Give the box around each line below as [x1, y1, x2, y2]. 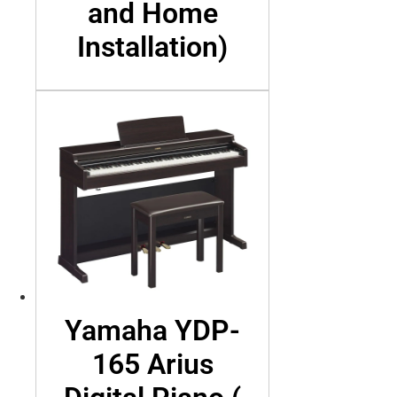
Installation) [77, 29, 228, 64]
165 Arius [91, 346, 214, 381]
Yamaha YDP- [65, 313, 240, 347]
